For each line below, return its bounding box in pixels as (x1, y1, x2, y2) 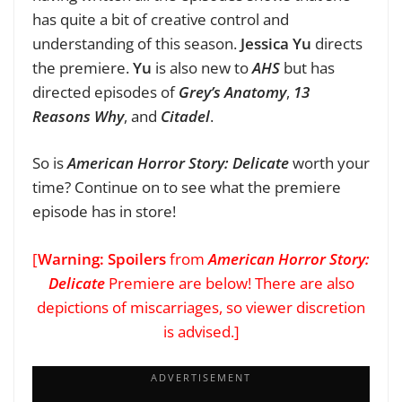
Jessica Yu (240, 32, 311, 54)
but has (280, 57, 335, 78)
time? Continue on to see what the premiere (32, 177, 341, 198)
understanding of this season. (32, 32, 240, 54)
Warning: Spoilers (38, 248, 166, 269)
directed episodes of (32, 81, 179, 102)
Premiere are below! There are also (104, 272, 354, 293)
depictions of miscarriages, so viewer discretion (37, 296, 365, 318)
